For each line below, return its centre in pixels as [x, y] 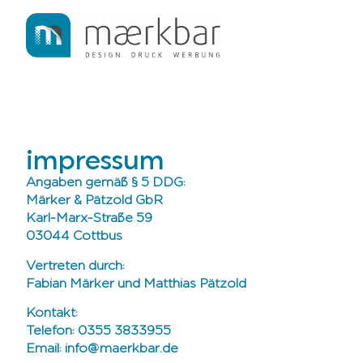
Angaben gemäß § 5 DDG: [106, 184]
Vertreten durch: [75, 266]
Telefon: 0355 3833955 [98, 332]
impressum [95, 162]
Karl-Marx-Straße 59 [89, 219]
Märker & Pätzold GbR [94, 201]
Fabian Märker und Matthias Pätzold [136, 284]
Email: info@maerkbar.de [102, 350]
